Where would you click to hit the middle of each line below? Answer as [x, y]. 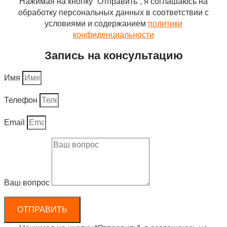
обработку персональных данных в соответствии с [113, 12]
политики [165, 23]
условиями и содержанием [96, 23]
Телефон [22, 100]
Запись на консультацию [113, 55]
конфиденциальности [113, 34]
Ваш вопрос [28, 183]
